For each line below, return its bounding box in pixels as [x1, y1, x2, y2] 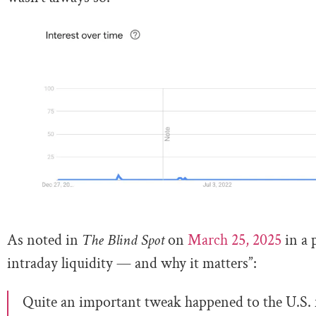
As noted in [7, 229, 78, 250]
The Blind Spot [78, 229, 164, 250]
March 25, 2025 [184, 229, 281, 250]
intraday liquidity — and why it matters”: [7, 253, 257, 274]
